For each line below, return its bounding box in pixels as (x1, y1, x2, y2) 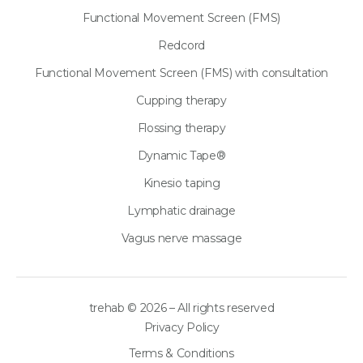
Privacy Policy (143, 319, 220, 335)
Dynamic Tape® (137, 147, 226, 163)
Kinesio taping (143, 175, 220, 190)
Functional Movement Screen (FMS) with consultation (35, 65, 328, 80)
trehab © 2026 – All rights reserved (88, 300, 275, 315)
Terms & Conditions (129, 345, 234, 361)
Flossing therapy (137, 120, 226, 135)
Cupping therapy (136, 92, 227, 108)
